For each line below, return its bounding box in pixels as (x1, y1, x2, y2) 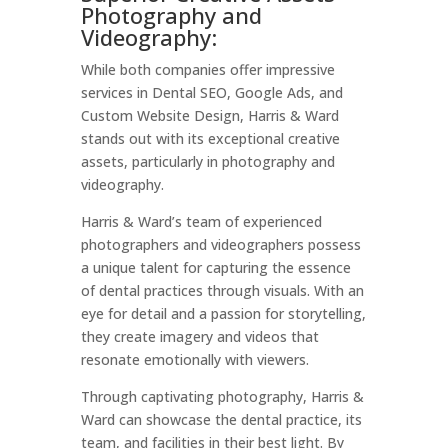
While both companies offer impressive (80, 60, 335, 79)
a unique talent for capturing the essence (80, 258, 351, 277)
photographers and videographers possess (80, 235, 361, 254)
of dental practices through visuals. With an (80, 281, 364, 300)
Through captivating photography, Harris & (80, 387, 364, 406)
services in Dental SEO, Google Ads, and (80, 83, 343, 102)
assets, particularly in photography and (80, 152, 335, 171)
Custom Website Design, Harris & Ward (80, 106, 339, 125)
